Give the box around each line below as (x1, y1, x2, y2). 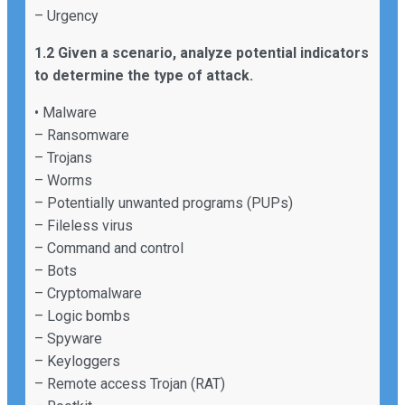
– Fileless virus (34, 216, 133, 234)
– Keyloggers (34, 352, 120, 370)
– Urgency (34, 6, 99, 24)
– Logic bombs (34, 306, 130, 325)
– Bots (34, 261, 77, 279)
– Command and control (34, 239, 184, 257)
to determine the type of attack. (34, 66, 253, 84)
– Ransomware (34, 126, 129, 144)
